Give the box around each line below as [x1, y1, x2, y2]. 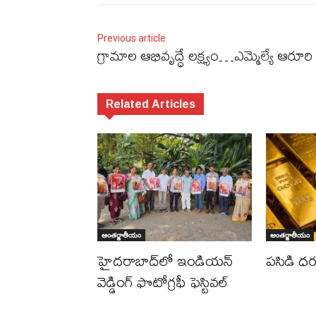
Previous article [97, 32, 166, 44]
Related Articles [106, 93, 195, 115]
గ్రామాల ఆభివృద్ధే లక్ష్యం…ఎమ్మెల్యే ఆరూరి [97, 41, 312, 71]
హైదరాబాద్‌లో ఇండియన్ [97, 246, 233, 276]
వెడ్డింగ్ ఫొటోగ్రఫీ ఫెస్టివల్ [97, 267, 238, 297]
